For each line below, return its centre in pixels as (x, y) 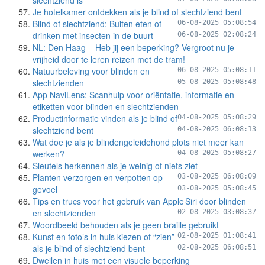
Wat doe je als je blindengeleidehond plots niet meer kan (138, 142)
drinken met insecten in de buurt (93, 35)
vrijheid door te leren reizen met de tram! (109, 59)
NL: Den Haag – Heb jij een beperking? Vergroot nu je (133, 47)
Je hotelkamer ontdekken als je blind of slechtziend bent (137, 12)
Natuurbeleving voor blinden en (91, 71)
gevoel (45, 189)
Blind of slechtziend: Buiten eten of (97, 24)
